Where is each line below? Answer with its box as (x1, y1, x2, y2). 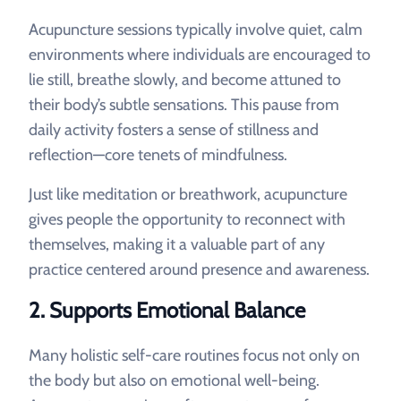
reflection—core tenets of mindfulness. (29, 145, 287, 165)
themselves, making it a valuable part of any (29, 235, 325, 254)
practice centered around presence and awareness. (29, 260, 370, 279)
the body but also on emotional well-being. (29, 371, 320, 390)
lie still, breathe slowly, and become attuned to (29, 70, 341, 90)
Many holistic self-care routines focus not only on (29, 346, 360, 365)
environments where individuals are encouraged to (29, 45, 371, 64)
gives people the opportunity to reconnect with (29, 209, 346, 229)
